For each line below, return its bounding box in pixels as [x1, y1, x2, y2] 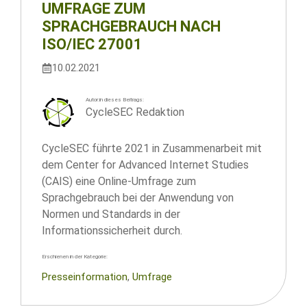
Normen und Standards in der [42, 208, 180, 221]
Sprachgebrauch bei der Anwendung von [42, 191, 234, 204]
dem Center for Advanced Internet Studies [42, 158, 249, 171]
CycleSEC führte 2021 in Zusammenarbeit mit [42, 142, 262, 155]
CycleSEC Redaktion [86, 106, 184, 119]
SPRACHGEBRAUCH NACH [42, 18, 221, 35]
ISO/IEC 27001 [42, 36, 143, 53]
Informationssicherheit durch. [42, 224, 182, 237]
